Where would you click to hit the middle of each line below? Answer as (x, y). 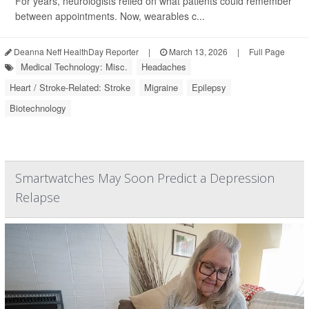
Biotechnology (38, 108)
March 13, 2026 (197, 52)
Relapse (38, 198)
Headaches (164, 67)
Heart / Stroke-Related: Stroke (70, 88)
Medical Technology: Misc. (74, 67)
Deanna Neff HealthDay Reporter (75, 52)
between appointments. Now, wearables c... (110, 16)
